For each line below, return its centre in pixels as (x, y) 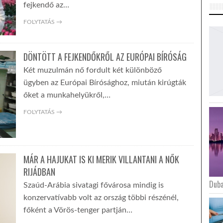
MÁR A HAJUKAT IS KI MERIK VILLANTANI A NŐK (101, 159)
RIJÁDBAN (39, 172)
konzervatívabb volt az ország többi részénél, (101, 198)
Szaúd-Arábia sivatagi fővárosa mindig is (93, 185)
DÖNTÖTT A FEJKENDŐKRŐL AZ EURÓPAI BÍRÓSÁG (105, 57)
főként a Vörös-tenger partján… (78, 210)
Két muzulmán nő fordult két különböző (92, 70)
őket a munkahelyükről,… (67, 95)
